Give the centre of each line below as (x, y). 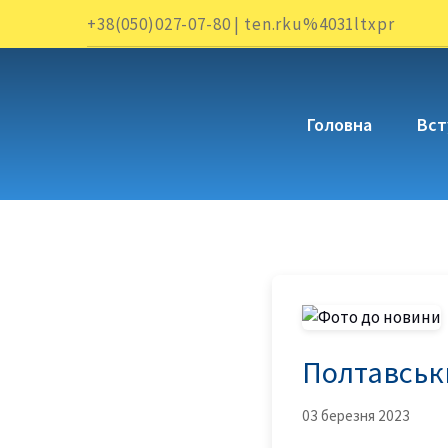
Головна (340, 124)
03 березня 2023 (356, 416)
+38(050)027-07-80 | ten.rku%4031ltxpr (241, 23)
